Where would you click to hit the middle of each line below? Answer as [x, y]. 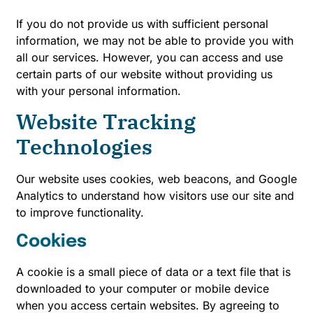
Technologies [84, 147]
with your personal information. [99, 90]
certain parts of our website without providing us [144, 74]
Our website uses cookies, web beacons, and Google [156, 179]
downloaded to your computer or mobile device [143, 288]
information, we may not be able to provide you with [155, 40]
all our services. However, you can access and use [150, 57]
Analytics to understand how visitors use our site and [155, 196]
